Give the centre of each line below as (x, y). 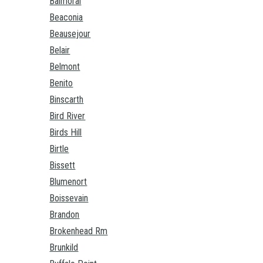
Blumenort (68, 182)
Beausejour (70, 34)
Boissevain (69, 198)
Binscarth (67, 100)
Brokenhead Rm (79, 231)
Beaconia (66, 18)
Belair (60, 50)
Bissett (63, 166)
